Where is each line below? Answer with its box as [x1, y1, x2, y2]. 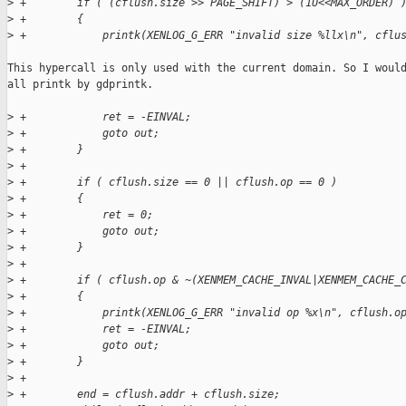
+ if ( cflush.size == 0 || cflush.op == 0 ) [14, 176, 337, 189]
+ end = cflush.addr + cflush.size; [14, 388, 280, 401]
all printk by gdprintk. [7, 78, 153, 92]
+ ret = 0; [14, 208, 153, 222]
